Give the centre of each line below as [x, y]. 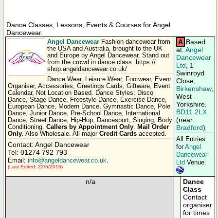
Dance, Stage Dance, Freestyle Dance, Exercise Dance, [87, 100]
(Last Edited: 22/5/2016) [35, 167]
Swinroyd [190, 73]
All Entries [191, 139]
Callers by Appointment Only [90, 127]
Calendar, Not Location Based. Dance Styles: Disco [81, 93]
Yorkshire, [191, 104]
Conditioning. [27, 127]
